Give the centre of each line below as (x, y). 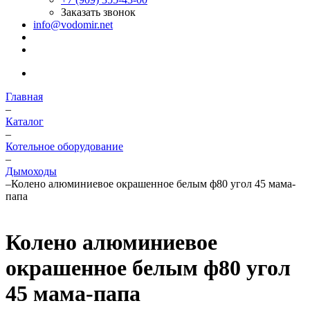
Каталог (25, 121)
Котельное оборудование (64, 146)
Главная (24, 97)
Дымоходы (31, 171)
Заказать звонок (98, 12)
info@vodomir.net (73, 25)
